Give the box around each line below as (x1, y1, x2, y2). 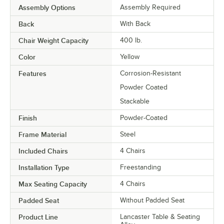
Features (18, 69, 46, 78)
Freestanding (120, 163, 161, 171)
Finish (18, 114, 37, 122)
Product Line (18, 213, 58, 221)
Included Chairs (18, 147, 68, 155)
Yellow (120, 53, 139, 61)
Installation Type (18, 163, 69, 172)
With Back (120, 20, 150, 28)
